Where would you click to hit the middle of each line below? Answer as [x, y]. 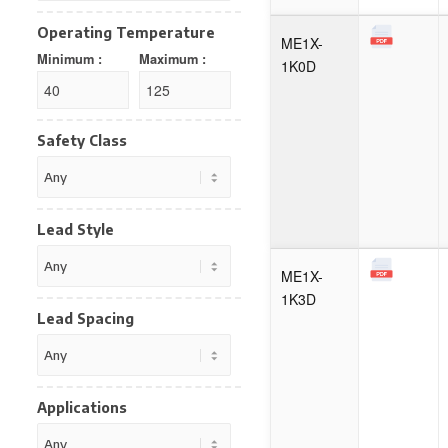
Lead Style [75, 229]
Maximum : [173, 59]
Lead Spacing [85, 318]
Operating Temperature [125, 32]
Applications [81, 407]
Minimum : [69, 59]
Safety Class [81, 140]
